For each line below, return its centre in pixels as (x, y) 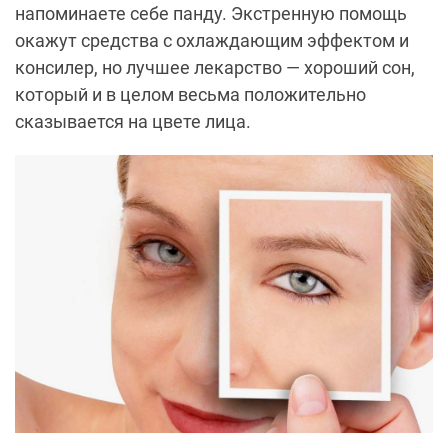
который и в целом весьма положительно (190, 94)
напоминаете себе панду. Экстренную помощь (211, 13)
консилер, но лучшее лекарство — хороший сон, (215, 67)
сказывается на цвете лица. (133, 121)
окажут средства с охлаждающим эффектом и (212, 40)
